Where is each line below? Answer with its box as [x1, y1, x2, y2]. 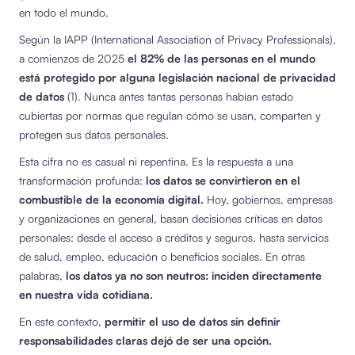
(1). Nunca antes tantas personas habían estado [64, 89, 293, 103]
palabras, [19, 268, 66, 282]
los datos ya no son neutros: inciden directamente [66, 268, 322, 282]
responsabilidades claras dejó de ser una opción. [19, 333, 272, 347]
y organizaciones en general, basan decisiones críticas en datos [19, 211, 323, 225]
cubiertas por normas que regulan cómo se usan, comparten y [19, 108, 321, 122]
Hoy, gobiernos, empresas [204, 192, 333, 206]
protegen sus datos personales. [19, 127, 169, 141]
